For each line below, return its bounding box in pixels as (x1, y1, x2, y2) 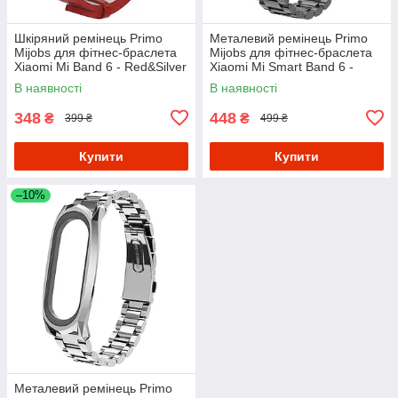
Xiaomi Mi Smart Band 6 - (210, 59, 354, 74)
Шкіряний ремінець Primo (14, 30, 163, 45)
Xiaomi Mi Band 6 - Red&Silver (14, 59, 187, 74)
